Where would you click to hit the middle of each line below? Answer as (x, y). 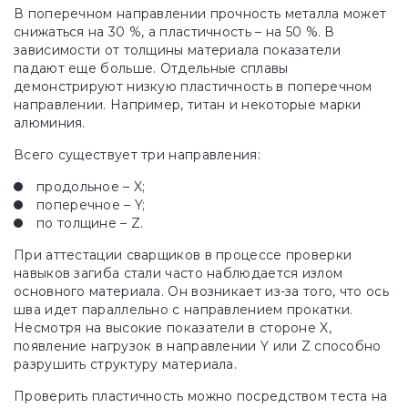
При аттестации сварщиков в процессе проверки (183, 255)
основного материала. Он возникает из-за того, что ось (201, 291)
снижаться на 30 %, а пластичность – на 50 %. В (174, 32)
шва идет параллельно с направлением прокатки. (184, 310)
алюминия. (50, 123)
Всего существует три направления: (137, 155)
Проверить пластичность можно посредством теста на (201, 396)
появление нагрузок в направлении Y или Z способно (198, 346)
